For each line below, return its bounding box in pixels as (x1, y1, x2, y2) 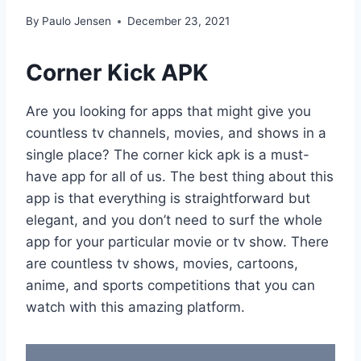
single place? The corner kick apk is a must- (26, 147, 309, 164)
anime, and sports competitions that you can (26, 277, 315, 294)
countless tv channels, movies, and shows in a (26, 125, 326, 142)
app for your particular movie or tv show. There (26, 234, 329, 251)
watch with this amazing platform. (26, 299, 249, 316)
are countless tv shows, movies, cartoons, (26, 255, 298, 272)
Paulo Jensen (42, 15, 112, 28)
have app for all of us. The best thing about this (26, 168, 334, 185)
